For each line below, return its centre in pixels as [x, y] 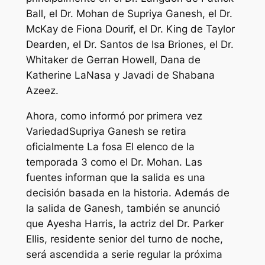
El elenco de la [160, 147]
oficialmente [56, 147]
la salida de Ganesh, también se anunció [123, 209]
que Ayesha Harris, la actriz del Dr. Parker [125, 224]
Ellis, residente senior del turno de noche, [124, 239]
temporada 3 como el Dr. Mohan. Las [114, 162]
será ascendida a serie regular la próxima [124, 255]
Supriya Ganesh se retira [127, 132]
